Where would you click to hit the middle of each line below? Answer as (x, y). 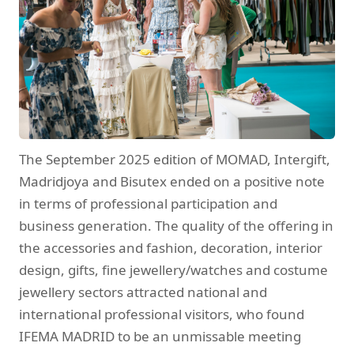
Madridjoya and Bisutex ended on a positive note (172, 182)
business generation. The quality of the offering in (176, 226)
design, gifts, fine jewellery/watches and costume (173, 270)
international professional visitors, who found (162, 314)
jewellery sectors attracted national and (143, 292)
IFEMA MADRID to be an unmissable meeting (160, 337)
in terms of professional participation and (148, 204)
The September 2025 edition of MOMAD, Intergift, (175, 160)
